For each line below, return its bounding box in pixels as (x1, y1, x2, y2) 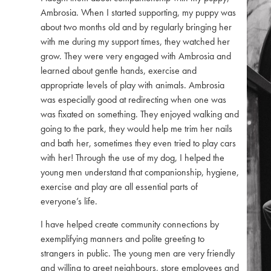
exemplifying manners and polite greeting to (41, 232, 204, 245)
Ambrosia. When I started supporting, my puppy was (41, 6, 236, 19)
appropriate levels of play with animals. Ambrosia (41, 79, 224, 92)
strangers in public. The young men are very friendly (41, 246, 235, 260)
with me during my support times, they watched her (41, 35, 230, 48)
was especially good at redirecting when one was (41, 93, 226, 106)
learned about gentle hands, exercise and (41, 64, 197, 77)
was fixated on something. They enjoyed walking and (41, 108, 239, 121)
